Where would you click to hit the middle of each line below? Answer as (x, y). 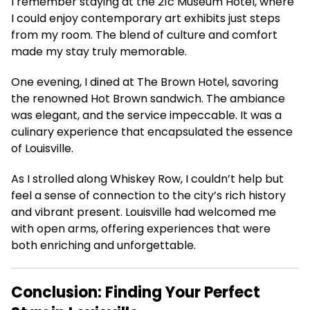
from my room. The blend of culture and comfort (144, 35)
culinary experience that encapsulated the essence (152, 132)
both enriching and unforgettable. (103, 245)
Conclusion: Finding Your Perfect (136, 292)
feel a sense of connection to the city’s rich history (148, 195)
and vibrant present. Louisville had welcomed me (144, 212)
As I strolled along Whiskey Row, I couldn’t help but (147, 179)
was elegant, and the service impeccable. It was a (146, 115)
